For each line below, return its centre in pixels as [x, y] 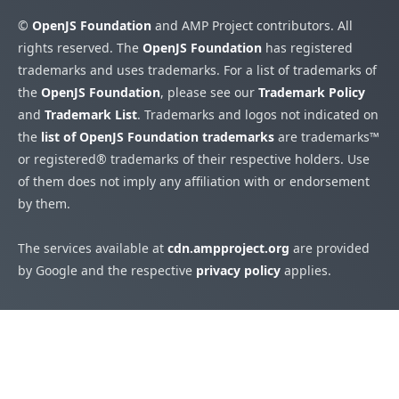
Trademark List [91, 115]
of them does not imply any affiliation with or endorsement [194, 182]
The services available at [93, 248]
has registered [307, 48]
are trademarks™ [327, 137]
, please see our [209, 93]
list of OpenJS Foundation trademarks [158, 137]
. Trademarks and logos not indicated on [258, 115]
